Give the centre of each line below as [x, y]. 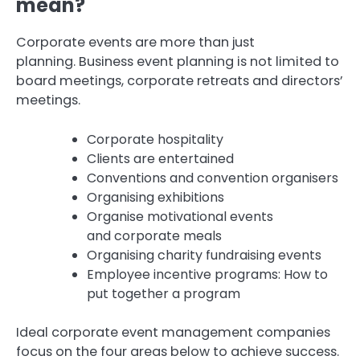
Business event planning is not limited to [209, 62]
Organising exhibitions [155, 197]
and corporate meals [154, 235]
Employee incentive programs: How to [207, 274]
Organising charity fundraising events [204, 255]
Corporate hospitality [155, 139]
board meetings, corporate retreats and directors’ [180, 81]
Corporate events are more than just [135, 43]
